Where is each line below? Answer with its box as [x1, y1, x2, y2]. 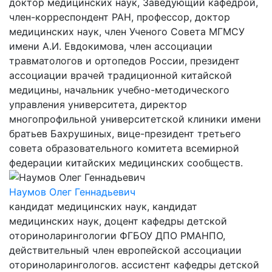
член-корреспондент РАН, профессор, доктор [9, 11, 230, 23]
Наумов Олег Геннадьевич [9, 186, 135, 198]
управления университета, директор [9, 98, 187, 110]
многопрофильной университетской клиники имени [9, 113, 261, 125]
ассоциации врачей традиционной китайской [9, 69, 232, 81]
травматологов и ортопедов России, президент [9, 55, 240, 67]
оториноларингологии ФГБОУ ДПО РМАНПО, [9, 229, 225, 242]
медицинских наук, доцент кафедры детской [9, 215, 227, 227]
